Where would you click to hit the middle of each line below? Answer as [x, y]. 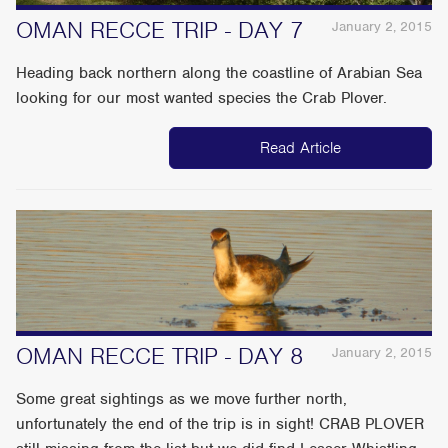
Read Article [300, 148]
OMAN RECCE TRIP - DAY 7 [160, 30]
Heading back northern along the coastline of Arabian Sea [219, 73]
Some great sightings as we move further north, [182, 399]
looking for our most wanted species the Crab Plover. [202, 98]
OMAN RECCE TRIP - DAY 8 [160, 356]
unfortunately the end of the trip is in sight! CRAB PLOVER [220, 424]
